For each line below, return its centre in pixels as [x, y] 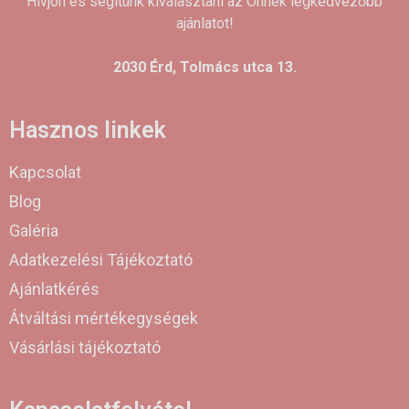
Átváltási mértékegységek [104, 319]
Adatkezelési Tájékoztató [101, 260]
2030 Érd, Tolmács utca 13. [204, 68]
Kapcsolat [45, 173]
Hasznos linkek [88, 131]
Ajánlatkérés [54, 289]
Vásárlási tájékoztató [85, 348]
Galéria [34, 231]
